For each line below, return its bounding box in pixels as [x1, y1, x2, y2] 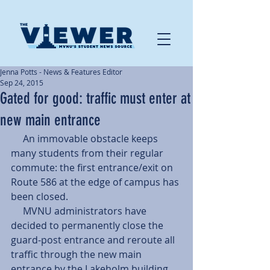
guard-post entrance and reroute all [11, 233, 177, 246]
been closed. [11, 190, 71, 203]
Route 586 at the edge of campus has [11, 175, 181, 189]
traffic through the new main [11, 248, 144, 261]
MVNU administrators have [11, 204, 23, 218]
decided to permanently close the [11, 219, 166, 232]
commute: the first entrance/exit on [11, 161, 175, 174]
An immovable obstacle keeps [11, 132, 23, 145]
